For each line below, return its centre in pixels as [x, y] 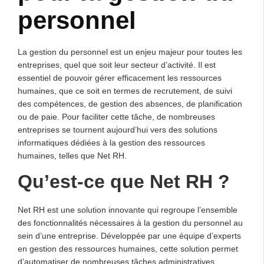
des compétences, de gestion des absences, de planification [130, 103]
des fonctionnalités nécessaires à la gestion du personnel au [130, 222]
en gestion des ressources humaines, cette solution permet [128, 248]
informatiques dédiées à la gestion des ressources [111, 142]
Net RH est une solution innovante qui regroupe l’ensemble [128, 209]
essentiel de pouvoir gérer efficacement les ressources [120, 77]
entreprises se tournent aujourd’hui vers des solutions [118, 129]
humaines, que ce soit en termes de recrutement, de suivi [125, 90]
